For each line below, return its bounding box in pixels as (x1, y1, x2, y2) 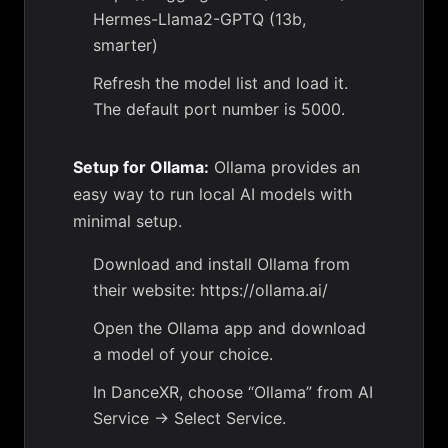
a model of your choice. (93, 344, 273, 364)
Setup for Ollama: (73, 157, 209, 177)
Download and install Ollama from (93, 254, 350, 274)
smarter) (93, 35, 158, 55)
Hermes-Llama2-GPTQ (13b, (93, 9, 306, 29)
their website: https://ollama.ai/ (93, 280, 328, 300)
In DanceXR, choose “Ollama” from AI (93, 382, 373, 402)
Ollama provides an (209, 157, 360, 177)
